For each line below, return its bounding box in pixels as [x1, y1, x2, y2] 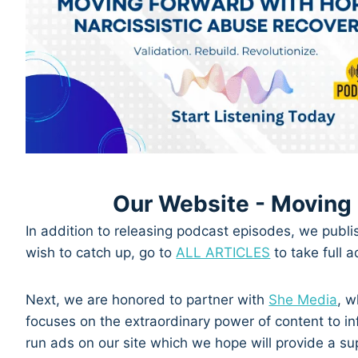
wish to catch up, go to [26, 244, 177, 261]
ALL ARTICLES [176, 244, 271, 261]
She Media [268, 291, 338, 308]
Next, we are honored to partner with [26, 291, 269, 308]
